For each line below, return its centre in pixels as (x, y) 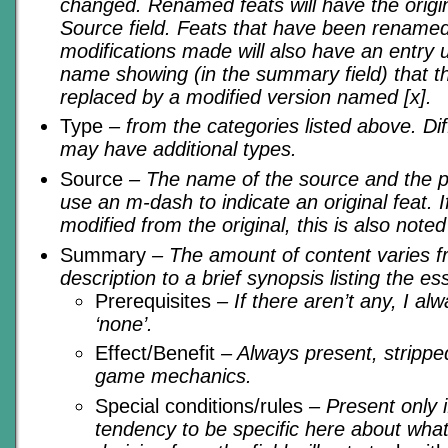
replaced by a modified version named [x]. (246, 96)
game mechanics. (173, 376)
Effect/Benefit (158, 353)
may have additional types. (178, 149)
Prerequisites (156, 300)
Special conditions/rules (202, 405)
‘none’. (124, 323)
